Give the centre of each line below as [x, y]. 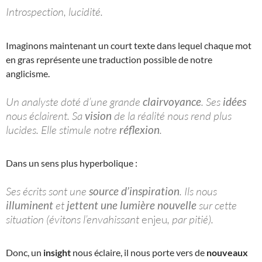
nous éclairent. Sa [45, 116]
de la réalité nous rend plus [172, 116]
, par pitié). [190, 219]
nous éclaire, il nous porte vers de [139, 253]
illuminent [30, 205]
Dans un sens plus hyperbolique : [72, 163]
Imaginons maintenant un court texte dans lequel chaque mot [129, 45]
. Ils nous [198, 191]
